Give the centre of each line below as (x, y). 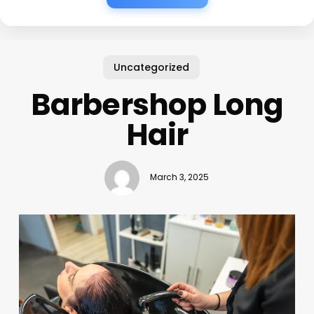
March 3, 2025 (180, 178)
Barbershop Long (157, 104)
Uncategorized (152, 67)
